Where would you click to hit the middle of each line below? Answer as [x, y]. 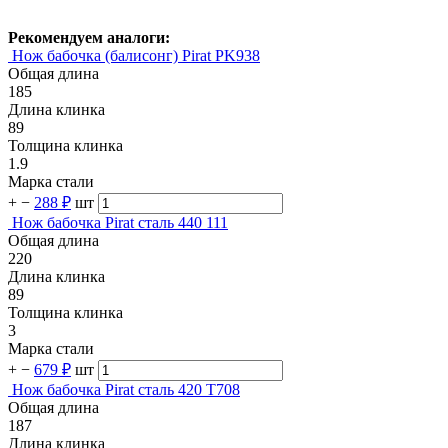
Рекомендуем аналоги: [89, 37]
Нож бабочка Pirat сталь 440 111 [120, 222]
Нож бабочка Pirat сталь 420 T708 [126, 389]
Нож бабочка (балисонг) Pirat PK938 [136, 55]
